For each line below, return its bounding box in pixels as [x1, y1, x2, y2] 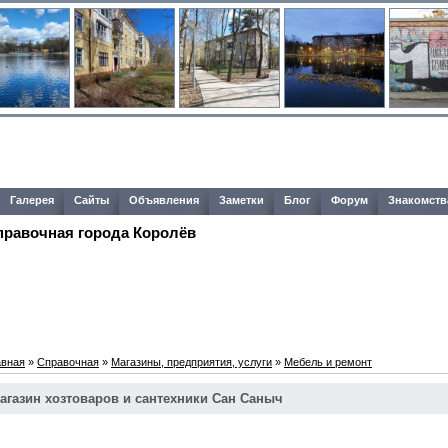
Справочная [37, 356, 99, 368]
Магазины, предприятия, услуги [111, 356, 272, 368]
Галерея [10, 194, 54, 206]
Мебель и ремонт [284, 356, 372, 368]
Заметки [219, 194, 264, 206]
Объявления [129, 194, 199, 206]
